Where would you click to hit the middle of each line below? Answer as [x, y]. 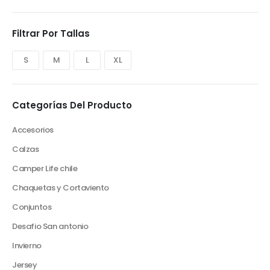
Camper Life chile [45, 169]
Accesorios [33, 130]
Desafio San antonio [50, 227]
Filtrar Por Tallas [51, 34]
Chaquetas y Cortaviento [61, 188]
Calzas [26, 149]
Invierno [27, 246]
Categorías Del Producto [72, 105]
